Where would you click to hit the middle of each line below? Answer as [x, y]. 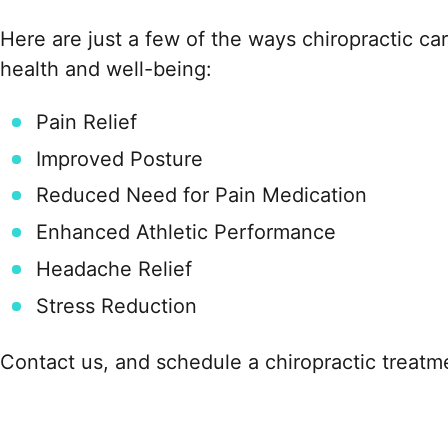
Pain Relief [86, 121]
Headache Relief [114, 268]
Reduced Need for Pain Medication [201, 195]
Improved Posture [119, 158]
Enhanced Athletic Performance [186, 232]
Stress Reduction [116, 305]
